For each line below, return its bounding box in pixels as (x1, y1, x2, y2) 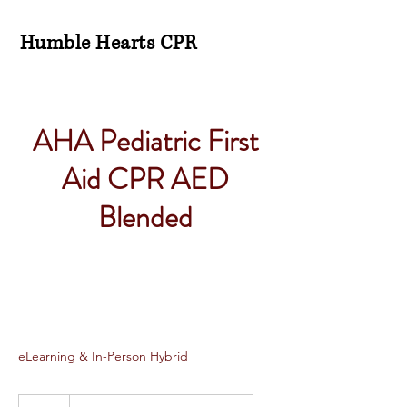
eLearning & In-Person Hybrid (18, 348, 188, 364)
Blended (98, 196, 193, 238)
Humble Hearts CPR (20, 30, 197, 56)
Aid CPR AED (62, 158, 229, 200)
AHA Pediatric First (32, 120, 259, 162)
